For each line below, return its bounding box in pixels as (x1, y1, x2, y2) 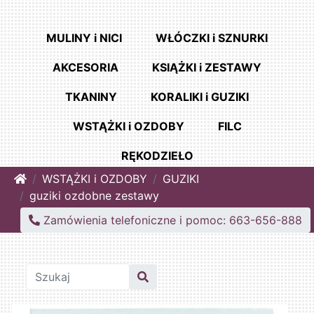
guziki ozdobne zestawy (29, 189, 159, 203)
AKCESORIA (53, 60, 118, 75)
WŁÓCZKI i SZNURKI (156, 31, 268, 46)
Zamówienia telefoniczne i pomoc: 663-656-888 (40, 213, 302, 228)
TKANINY (65, 90, 117, 104)
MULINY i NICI (46, 31, 122, 46)
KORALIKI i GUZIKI (151, 90, 249, 104)
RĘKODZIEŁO (121, 149, 193, 163)
